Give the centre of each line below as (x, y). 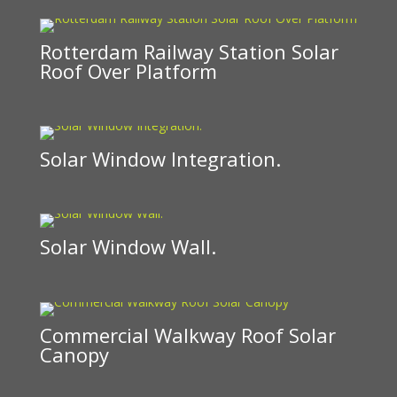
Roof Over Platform (128, 70)
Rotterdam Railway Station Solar (189, 51)
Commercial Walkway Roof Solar (187, 335)
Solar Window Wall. (128, 247)
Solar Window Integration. (160, 159)
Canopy (74, 354)
